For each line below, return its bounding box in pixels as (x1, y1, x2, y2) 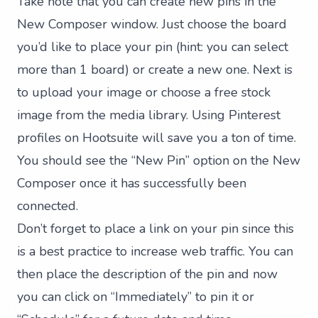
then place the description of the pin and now (17, 265, 278, 283)
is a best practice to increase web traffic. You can (17, 243, 293, 261)
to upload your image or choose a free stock (17, 84, 270, 102)
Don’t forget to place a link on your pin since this (17, 220, 294, 238)
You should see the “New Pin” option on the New (17, 152, 300, 170)
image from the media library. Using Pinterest (17, 106, 280, 124)
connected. (17, 197, 78, 215)
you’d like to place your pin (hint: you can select (17, 38, 288, 56)
